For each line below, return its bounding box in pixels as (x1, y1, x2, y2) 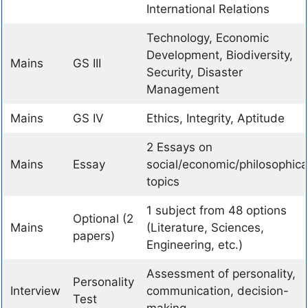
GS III (72, 56, 101, 70)
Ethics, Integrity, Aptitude (146, 111, 285, 125)
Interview (10, 283, 60, 298)
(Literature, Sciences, (146, 220, 264, 234)
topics (146, 174, 179, 188)
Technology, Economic (146, 30, 269, 45)
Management (146, 82, 219, 96)
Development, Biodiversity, (146, 47, 293, 62)
